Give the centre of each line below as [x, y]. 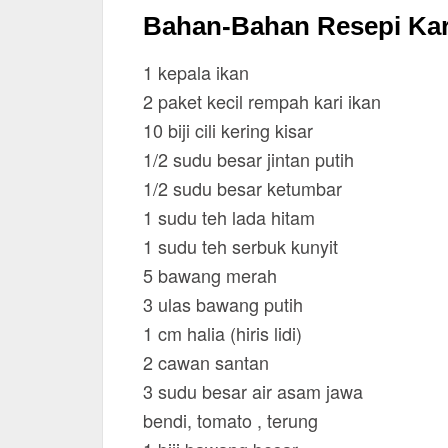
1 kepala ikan [196, 72]
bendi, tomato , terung [230, 420]
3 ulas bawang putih [223, 304]
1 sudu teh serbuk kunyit [240, 246]
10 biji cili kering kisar [228, 130]
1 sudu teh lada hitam [229, 217]
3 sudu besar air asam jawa [253, 391]
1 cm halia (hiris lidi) [222, 333]
